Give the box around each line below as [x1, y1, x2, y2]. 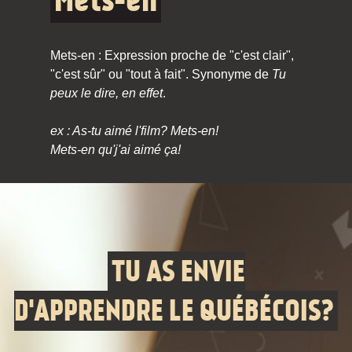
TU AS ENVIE [111, 254, 245, 289]
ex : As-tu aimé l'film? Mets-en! [50, 124, 218, 137]
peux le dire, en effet [50, 86, 163, 100]
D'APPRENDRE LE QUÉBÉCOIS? [14, 293, 334, 328]
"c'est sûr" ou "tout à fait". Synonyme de [50, 68, 272, 81]
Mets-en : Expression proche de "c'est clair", [50, 49, 294, 62]
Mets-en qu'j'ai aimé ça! [50, 143, 181, 156]
